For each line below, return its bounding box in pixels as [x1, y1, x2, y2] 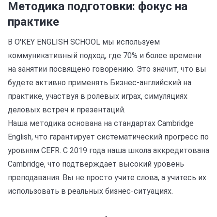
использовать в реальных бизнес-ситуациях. [8, 186, 173, 196]
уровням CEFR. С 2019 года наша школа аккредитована [8, 146, 209, 155]
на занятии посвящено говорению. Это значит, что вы [8, 64, 206, 74]
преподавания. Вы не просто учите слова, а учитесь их [8, 173, 206, 182]
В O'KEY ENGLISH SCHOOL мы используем [8, 37, 160, 46]
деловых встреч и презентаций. [8, 105, 125, 114]
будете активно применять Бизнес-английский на [8, 78, 191, 87]
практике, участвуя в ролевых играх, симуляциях [8, 92, 187, 101]
